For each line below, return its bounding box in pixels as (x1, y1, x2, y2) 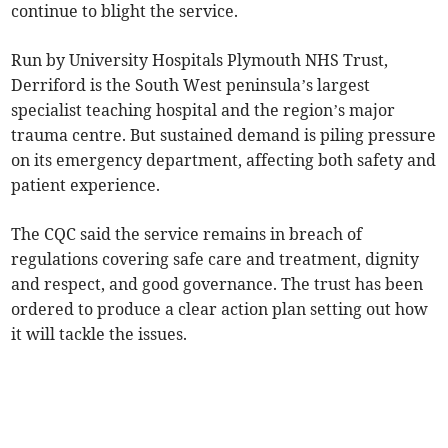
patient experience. (11, 175, 161, 196)
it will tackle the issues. (11, 324, 188, 345)
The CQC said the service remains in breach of (11, 224, 363, 245)
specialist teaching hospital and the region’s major (11, 100, 396, 121)
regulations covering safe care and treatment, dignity (11, 249, 420, 270)
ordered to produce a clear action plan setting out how (11, 299, 429, 320)
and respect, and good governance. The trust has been (11, 274, 424, 295)
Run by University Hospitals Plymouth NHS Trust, (11, 50, 389, 71)
